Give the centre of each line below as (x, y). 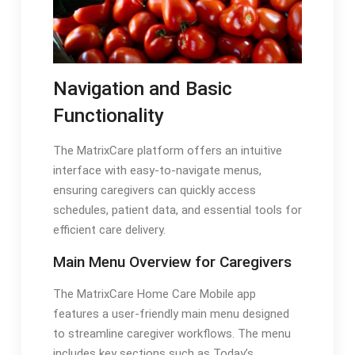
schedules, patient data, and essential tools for (177, 210)
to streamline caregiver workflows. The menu (172, 334)
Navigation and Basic (142, 89)
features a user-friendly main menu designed (171, 314)
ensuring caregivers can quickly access (154, 191)
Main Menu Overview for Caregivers (172, 262)
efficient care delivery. (109, 230)
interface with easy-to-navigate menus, (157, 171)
